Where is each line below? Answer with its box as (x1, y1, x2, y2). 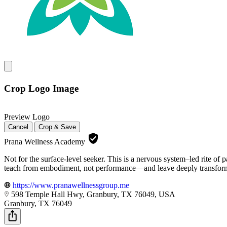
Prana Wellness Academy (4, 137, 87, 146)
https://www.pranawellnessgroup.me (13, 181, 129, 190)
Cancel (8, 123, 28, 131)
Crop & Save (39, 123, 76, 131)
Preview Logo (4, 112, 50, 122)
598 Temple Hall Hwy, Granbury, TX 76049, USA (11, 190, 175, 199)
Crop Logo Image (4, 83, 79, 94)
